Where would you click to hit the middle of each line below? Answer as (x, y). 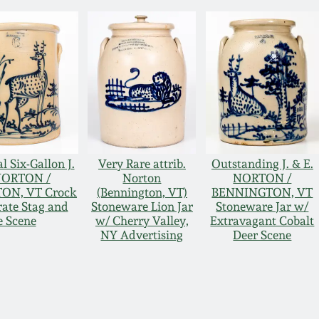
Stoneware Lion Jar (142, 207)
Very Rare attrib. (142, 164)
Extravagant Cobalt (262, 221)
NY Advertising (142, 235)
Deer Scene (262, 235)
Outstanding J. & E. (262, 164)
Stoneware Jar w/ (262, 207)
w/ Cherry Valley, (142, 221)
